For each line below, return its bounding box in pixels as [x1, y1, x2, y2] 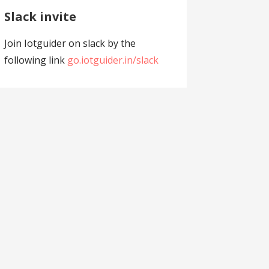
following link [4, 53, 67, 67]
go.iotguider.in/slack [67, 53, 159, 67]
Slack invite [4, 8, 76, 25]
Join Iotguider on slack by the [4, 36, 136, 50]
